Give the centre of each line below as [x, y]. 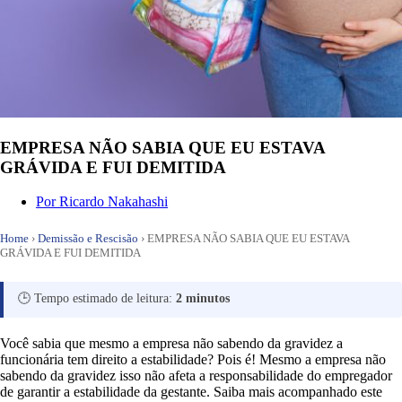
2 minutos [203, 299]
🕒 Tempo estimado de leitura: [97, 299]
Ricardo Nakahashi [114, 202]
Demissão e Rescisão [88, 239]
